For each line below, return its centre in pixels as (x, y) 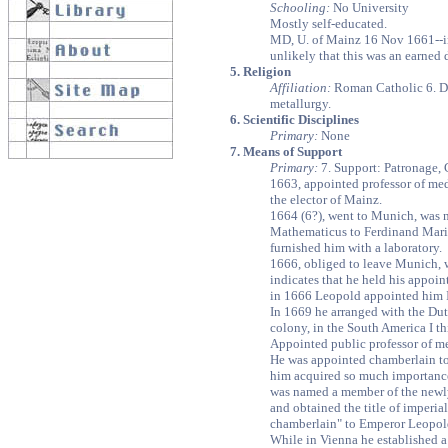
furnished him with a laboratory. (356, 247)
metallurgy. (300, 103)
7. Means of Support (286, 151)
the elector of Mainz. (326, 199)
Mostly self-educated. (328, 23)
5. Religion (260, 71)
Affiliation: (300, 87)
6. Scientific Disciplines (294, 119)
